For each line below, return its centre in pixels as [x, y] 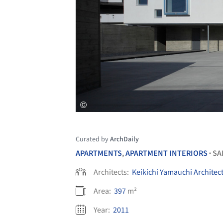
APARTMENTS [99, 153]
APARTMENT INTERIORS [167, 153]
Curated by [93, 139]
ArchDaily [124, 139]
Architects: [112, 172]
